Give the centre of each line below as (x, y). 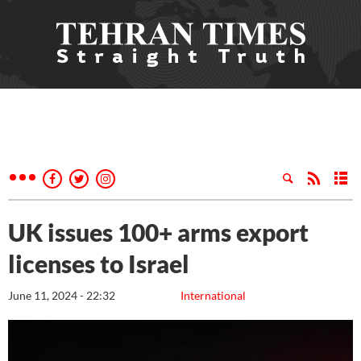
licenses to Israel (99, 263)
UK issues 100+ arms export (158, 232)
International (213, 295)
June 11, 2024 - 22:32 (62, 295)
